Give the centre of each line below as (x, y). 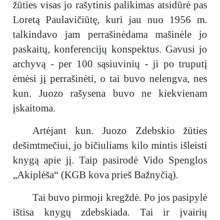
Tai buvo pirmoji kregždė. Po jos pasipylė (120, 197)
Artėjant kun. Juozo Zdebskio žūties (120, 131)
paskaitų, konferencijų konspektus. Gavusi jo (110, 49)
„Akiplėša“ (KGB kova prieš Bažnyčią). (96, 175)
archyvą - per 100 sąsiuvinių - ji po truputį (110, 64)
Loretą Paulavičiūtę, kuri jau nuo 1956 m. (110, 20)
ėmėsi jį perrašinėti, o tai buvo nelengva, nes (110, 79)
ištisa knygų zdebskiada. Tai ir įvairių (110, 212)
